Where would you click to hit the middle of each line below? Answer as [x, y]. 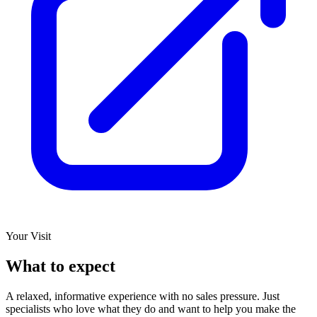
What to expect [60, 266]
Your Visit [28, 236]
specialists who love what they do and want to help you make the [151, 309]
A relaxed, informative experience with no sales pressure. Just [143, 296]
